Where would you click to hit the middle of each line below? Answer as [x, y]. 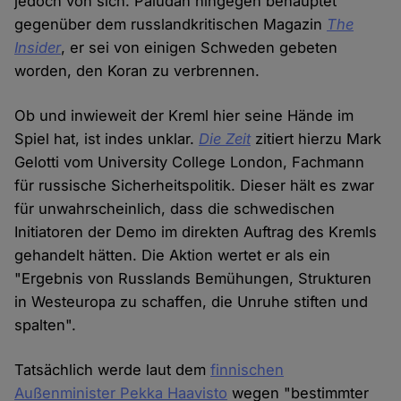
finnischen [247, 370]
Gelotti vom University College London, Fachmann [190, 162]
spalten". [46, 325]
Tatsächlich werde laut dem [113, 370]
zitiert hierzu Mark [316, 139]
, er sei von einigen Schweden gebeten [200, 48]
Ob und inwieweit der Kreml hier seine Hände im [184, 116]
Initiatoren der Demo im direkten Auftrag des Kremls [196, 232]
